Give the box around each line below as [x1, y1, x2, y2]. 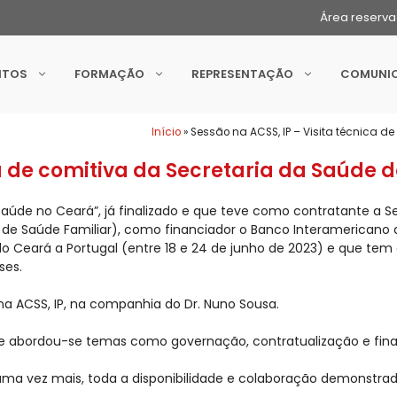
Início [152, 124, 182, 139]
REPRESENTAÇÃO [191, 66, 293, 83]
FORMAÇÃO [74, 66, 144, 83]
